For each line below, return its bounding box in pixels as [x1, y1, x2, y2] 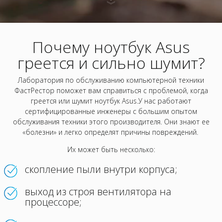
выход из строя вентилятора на [25, 185, 171, 198]
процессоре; [25, 195, 82, 209]
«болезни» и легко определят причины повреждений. [22, 127, 200, 137]
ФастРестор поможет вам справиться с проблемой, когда [14, 86, 208, 95]
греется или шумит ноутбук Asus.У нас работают [31, 96, 191, 106]
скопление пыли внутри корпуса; [25, 163, 177, 176]
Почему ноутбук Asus [32, 36, 190, 57]
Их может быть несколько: [67, 145, 155, 154]
